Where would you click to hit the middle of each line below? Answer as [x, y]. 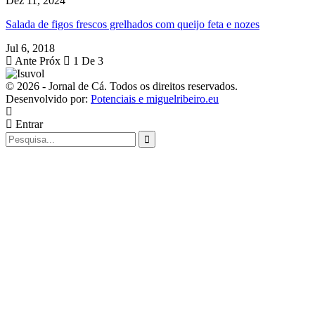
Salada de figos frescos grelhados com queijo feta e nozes [133, 24]
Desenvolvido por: [48, 98]
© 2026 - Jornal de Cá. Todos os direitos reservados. [122, 86]
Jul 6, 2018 [30, 48]
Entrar [28, 124]
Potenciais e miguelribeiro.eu [155, 98]
